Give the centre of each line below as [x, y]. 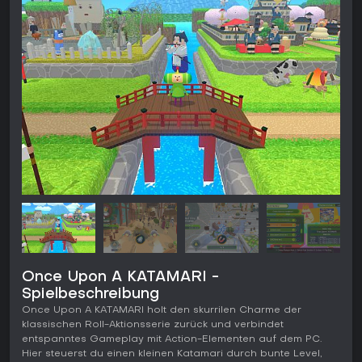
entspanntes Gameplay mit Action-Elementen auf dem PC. [172, 340]
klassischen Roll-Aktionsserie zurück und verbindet [153, 325]
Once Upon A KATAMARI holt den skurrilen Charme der [162, 311]
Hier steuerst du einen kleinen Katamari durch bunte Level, [172, 354]
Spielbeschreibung [90, 295]
